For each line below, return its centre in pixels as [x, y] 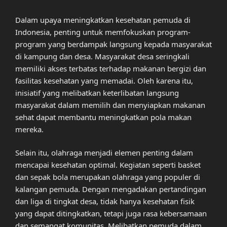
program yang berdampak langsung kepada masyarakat [113, 44]
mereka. [29, 129]
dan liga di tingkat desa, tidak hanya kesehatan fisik [105, 201]
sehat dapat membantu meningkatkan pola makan [103, 117]
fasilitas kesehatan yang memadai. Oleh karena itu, [104, 80]
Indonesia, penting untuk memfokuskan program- [103, 32]
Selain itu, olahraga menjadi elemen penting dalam [104, 153]
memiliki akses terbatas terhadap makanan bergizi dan [111, 68]
